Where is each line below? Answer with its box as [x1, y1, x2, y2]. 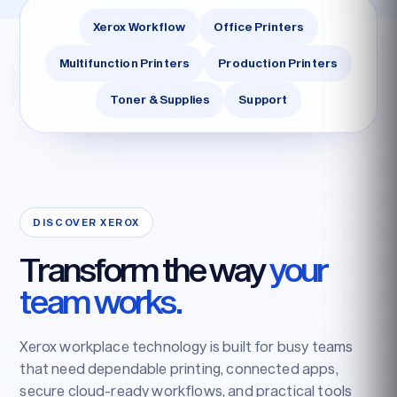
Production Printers [218, 55, 339, 70]
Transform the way [19, 248, 270, 289]
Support [238, 91, 288, 106]
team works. [19, 280, 182, 321]
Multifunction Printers [58, 55, 191, 70]
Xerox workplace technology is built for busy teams [19, 337, 354, 354]
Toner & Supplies [109, 91, 211, 106]
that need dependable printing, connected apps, [19, 359, 339, 377]
